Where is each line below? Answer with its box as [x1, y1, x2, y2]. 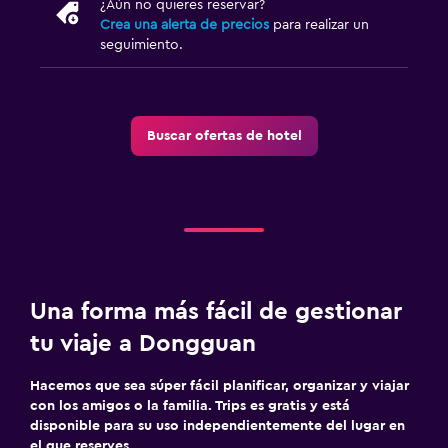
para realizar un [269, 17, 369, 32]
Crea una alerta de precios [100, 17, 269, 32]
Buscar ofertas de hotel [146, 128, 302, 143]
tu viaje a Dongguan [30, 331, 256, 356]
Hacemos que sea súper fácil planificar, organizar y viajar [30, 378, 409, 393]
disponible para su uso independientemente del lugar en [30, 418, 405, 433]
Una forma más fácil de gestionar [30, 299, 402, 324]
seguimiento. [100, 37, 183, 52]
